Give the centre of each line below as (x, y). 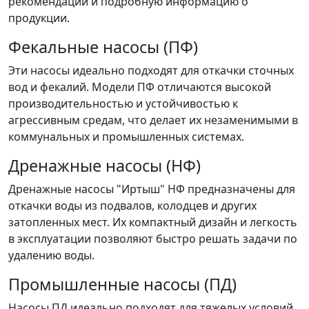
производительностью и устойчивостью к (123, 103)
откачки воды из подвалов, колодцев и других (132, 206)
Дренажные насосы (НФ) (104, 166)
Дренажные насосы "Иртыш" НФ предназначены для (152, 189)
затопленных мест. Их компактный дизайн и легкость (153, 222)
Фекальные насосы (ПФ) (103, 47)
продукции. (39, 18)
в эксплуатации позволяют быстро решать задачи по (153, 239)
